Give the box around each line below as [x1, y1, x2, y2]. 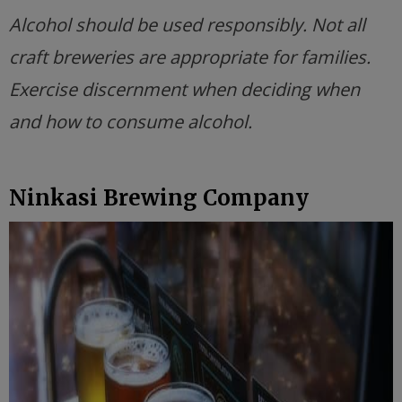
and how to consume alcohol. [9, 109, 252, 134]
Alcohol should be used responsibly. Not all [9, 13, 365, 37]
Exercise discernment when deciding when [9, 77, 360, 101]
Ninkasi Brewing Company [9, 184, 309, 212]
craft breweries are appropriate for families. [9, 45, 371, 69]
